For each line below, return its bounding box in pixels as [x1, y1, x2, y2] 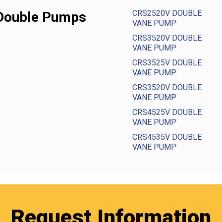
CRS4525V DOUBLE [132, 108, 202, 117]
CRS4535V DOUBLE [132, 132, 202, 142]
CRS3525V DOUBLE [132, 58, 202, 67]
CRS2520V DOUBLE [132, 8, 202, 18]
